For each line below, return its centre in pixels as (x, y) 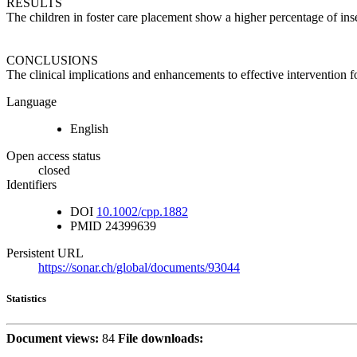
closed (54, 171)
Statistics (26, 299)
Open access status (53, 156)
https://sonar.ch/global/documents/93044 (139, 268)
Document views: (53, 338)
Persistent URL (45, 253)
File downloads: (161, 338)
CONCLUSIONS (52, 61)
